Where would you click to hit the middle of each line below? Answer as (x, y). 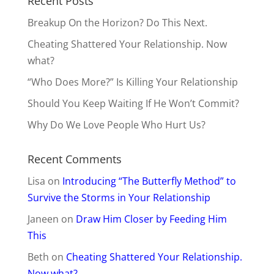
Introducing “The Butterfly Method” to (149, 181)
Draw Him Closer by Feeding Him (151, 219)
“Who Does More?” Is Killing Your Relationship (132, 82)
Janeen (43, 219)
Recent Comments (74, 159)
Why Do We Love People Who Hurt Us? (116, 125)
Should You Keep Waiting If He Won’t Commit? (133, 103)
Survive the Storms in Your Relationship (119, 198)
